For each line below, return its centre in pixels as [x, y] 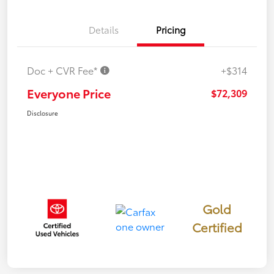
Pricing [171, 30]
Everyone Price [69, 93]
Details [103, 30]
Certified [217, 227]
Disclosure [43, 113]
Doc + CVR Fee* [63, 70]
